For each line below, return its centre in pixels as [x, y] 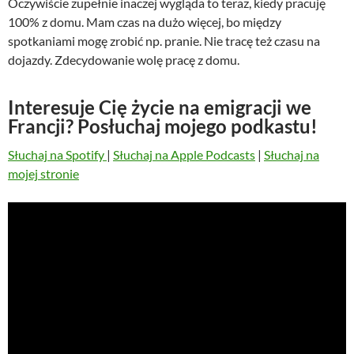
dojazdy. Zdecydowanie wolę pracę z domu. [124, 60]
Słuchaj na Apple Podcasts [184, 155]
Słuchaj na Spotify [57, 155]
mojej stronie [43, 174]
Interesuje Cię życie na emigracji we [160, 107]
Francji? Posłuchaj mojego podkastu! [163, 126]
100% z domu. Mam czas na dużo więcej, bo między [145, 22]
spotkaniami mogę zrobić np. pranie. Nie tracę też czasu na [164, 41]
